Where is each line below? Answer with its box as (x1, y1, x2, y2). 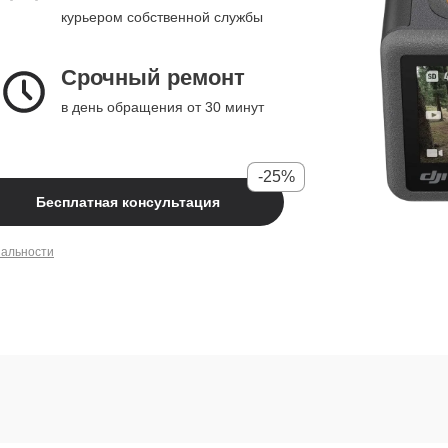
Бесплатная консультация (36, 194, 220, 210)
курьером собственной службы (61, 9, 263, 25)
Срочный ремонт (61, 65, 245, 90)
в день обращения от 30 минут (61, 99, 264, 115)
